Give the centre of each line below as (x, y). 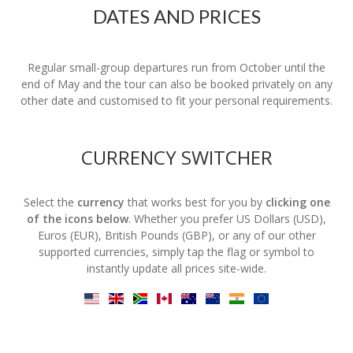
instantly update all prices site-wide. (176, 268)
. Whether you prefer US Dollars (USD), (227, 219)
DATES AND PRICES (176, 16)
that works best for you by (195, 202)
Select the (50, 202)
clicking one (297, 202)
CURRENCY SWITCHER (176, 157)
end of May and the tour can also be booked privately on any (176, 84)
